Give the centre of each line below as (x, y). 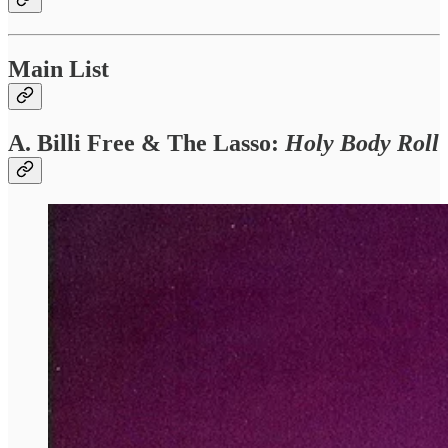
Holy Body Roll (362, 142)
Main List (58, 68)
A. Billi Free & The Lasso (139, 142)
